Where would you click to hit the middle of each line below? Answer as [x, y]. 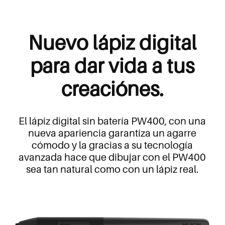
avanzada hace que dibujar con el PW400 [113, 157]
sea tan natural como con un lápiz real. [113, 170]
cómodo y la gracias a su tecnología [113, 145]
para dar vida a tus [113, 66]
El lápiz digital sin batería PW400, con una [113, 121]
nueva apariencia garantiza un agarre [113, 133]
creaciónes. [112, 89]
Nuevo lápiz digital [113, 42]
